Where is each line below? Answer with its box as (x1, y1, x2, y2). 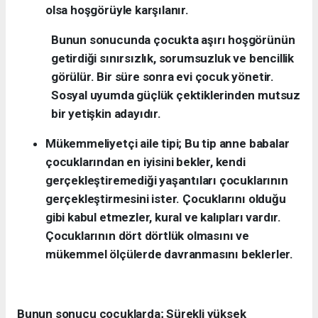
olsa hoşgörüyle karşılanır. (45, 3, 189, 18)
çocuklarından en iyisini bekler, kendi (45, 155, 246, 170)
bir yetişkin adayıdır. (51, 106, 161, 121)
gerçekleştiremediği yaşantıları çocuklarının (45, 173, 288, 188)
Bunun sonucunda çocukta (51, 33, 199, 48)
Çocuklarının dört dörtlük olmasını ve (45, 229, 249, 243)
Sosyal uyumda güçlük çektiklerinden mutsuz (51, 88, 300, 103)
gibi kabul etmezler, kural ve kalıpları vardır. (45, 210, 281, 225)
